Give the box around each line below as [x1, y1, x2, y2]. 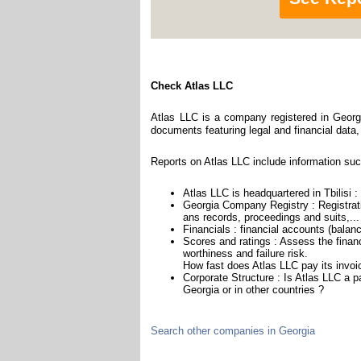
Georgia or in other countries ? [183, 283, 325, 296]
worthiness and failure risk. [183, 247, 309, 259]
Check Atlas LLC [151, 79, 234, 92]
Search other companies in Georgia [151, 324, 316, 337]
